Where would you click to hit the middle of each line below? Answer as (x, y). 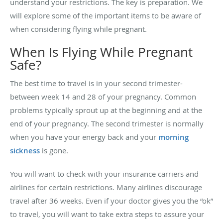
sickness (25, 151)
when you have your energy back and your (84, 137)
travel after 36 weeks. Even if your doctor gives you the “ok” (111, 201)
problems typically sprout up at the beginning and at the (106, 110)
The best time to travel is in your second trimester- (96, 83)
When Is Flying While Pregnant (101, 52)
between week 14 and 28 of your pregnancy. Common (103, 97)
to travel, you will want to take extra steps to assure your (107, 214)
